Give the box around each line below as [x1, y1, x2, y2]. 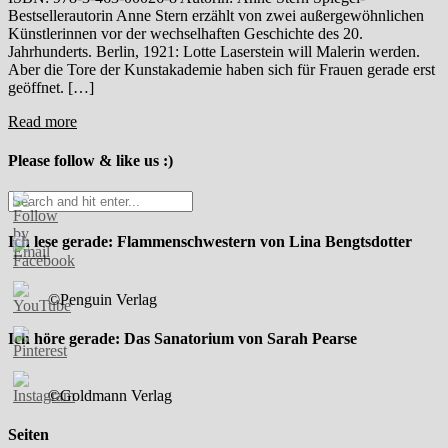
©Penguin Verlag [48, 290, 157, 308]
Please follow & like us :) [8, 151, 173, 169]
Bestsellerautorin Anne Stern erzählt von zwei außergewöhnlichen [8, 6, 424, 24]
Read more [8, 112, 77, 130]
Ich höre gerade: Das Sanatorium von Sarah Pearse [8, 329, 357, 347]
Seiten [8, 426, 49, 444]
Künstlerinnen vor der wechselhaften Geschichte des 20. [8, 24, 363, 42]
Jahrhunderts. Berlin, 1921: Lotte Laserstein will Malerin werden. [8, 42, 420, 60]
